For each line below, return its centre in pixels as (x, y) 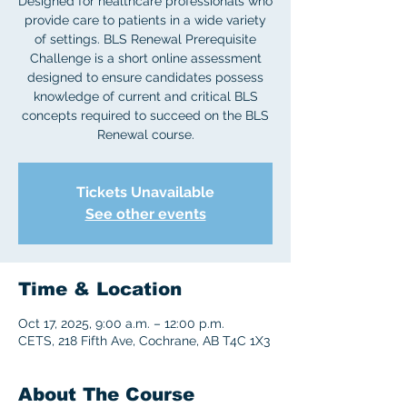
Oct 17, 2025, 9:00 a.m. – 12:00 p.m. (121, 323)
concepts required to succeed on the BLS (145, 115)
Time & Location (100, 289)
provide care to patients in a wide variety (145, 20)
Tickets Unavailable (145, 192)
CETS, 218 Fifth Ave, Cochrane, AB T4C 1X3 (144, 341)
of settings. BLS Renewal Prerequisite (145, 39)
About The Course (106, 394)
